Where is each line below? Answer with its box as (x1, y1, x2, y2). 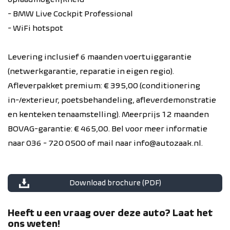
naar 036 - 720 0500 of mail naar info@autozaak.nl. (8, 138, 203, 148)
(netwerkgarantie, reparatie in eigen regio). (8, 66, 174, 76)
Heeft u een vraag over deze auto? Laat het (8, 207, 213, 219)
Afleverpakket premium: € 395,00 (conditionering (8, 81, 200, 90)
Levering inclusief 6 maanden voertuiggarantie (8, 52, 191, 62)
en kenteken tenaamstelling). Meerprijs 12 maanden (8, 109, 209, 119)
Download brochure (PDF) (69, 178, 161, 187)
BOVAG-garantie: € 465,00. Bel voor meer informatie (8, 124, 207, 133)
